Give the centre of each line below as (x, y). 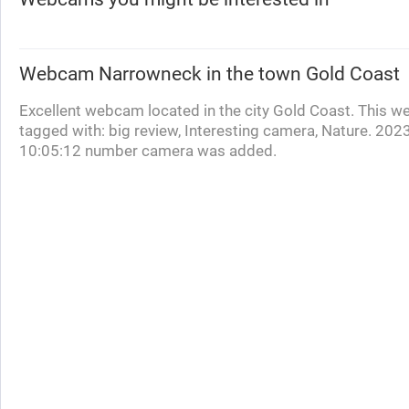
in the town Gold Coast (301, 74)
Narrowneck (150, 74)
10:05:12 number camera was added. (148, 151)
